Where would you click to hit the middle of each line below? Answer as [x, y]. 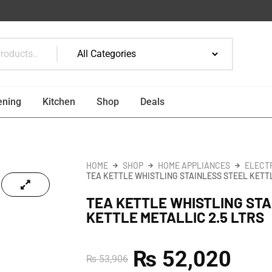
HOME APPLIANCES [194, 166]
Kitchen [59, 102]
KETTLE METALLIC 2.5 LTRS [175, 217]
